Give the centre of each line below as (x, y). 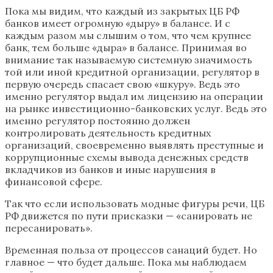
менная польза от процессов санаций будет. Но (140, 250)
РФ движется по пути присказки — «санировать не (129, 216)
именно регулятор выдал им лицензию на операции (134, 97)
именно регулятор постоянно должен (97, 121)
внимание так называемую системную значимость (129, 60)
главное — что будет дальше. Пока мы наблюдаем (126, 262)
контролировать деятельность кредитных (108, 133)
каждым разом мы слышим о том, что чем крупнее (128, 36)
